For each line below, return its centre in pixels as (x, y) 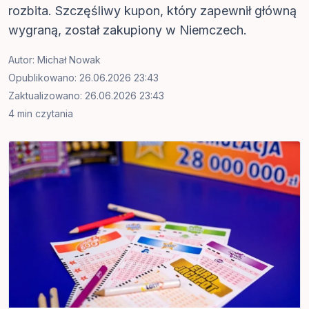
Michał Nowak (69, 60)
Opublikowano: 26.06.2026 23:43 (83, 78)
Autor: (23, 60)
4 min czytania (41, 113)
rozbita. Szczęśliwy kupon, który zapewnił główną (152, 11)
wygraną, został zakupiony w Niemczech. (128, 30)
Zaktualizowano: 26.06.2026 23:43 (86, 96)
